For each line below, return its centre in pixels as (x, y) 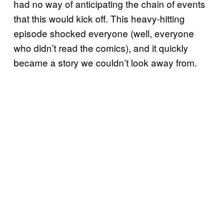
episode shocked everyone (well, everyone (104, 33)
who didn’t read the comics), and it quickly (101, 47)
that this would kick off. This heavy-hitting (99, 18)
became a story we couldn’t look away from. (105, 62)
